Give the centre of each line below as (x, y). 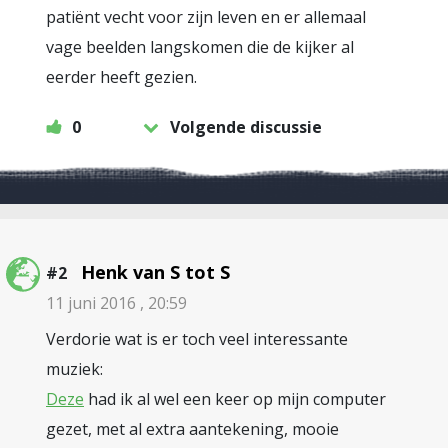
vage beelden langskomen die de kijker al (200, 46)
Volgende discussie (246, 126)
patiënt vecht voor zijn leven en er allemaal (206, 16)
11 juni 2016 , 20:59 (116, 302)
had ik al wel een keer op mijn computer (235, 398)
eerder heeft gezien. (121, 76)
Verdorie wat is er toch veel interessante (197, 338)
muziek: (74, 368)
